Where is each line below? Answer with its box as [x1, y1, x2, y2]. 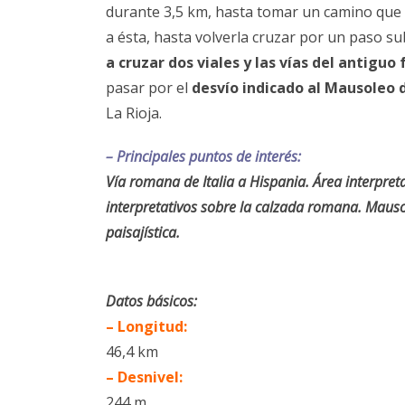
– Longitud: [106, 316, 187, 336]
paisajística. [106, 221, 180, 242]
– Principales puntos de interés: [106, 146, 301, 166]
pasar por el [106, 77, 188, 98]
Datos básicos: [106, 290, 197, 311]
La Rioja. [106, 102, 162, 123]
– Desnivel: [106, 366, 183, 387]
